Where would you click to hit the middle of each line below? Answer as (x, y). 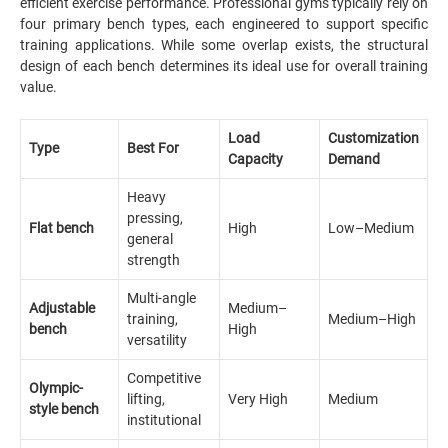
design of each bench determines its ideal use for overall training (224, 66)
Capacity (255, 159)
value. (38, 87)
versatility (157, 340)
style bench (64, 409)
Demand (354, 159)
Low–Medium (371, 228)
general (150, 239)
